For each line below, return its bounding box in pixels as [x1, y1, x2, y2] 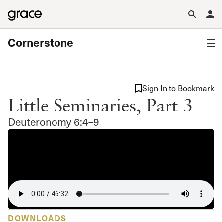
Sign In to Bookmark [142, 83, 214, 93]
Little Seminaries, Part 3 [8, 94, 193, 115]
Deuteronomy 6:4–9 [8, 114, 99, 129]
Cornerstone [8, 34, 73, 50]
